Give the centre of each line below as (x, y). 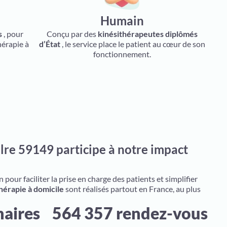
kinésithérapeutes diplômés (147, 34)
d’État (49, 44)
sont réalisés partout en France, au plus (132, 189)
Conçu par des (72, 34)
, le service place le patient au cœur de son (133, 44)
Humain (122, 21)
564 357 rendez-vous (130, 213)
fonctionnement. (122, 54)
